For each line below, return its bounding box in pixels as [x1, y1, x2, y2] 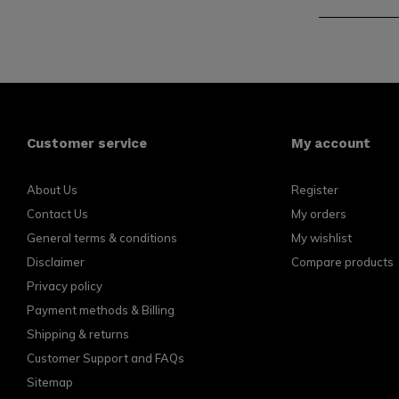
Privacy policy [27, 279, 102, 293]
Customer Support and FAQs [27, 351, 184, 365]
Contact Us [27, 207, 88, 221]
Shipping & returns [27, 327, 129, 341]
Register [290, 183, 338, 197]
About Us [27, 183, 77, 197]
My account [290, 135, 370, 151]
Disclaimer [27, 255, 85, 269]
